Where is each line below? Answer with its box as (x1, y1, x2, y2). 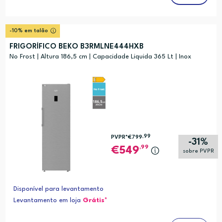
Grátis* (82, 197, 108, 204)
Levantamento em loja (13, 197, 83, 204)
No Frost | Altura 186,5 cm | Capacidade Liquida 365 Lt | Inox (9, 54, 191, 60)
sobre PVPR (182, 149, 214, 155)
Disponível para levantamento (13, 186, 104, 193)
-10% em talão (9, 28, 48, 34)
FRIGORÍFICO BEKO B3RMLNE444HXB (9, 43, 144, 51)
